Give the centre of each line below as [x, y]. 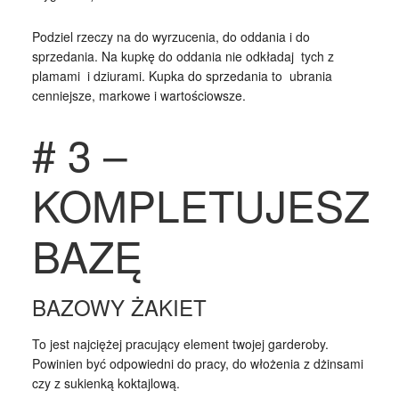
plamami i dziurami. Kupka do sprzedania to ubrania [182, 75]
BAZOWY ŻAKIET [119, 306]
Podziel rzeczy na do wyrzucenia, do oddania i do [171, 36]
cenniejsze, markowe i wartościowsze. [138, 95]
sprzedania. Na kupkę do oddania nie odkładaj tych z [183, 56]
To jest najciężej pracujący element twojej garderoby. [180, 343]
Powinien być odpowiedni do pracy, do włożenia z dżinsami [197, 363]
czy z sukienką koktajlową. [106, 383]
